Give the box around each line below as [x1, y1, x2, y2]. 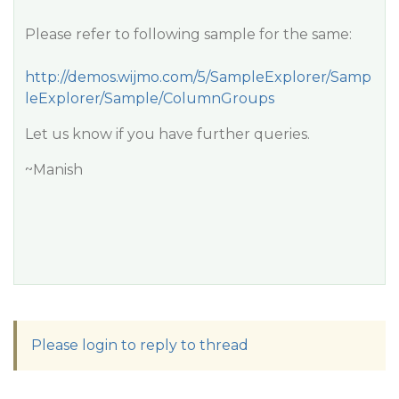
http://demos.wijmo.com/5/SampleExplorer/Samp [25, 69, 371, 85]
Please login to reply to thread [31, 337, 248, 354]
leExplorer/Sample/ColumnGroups [25, 90, 274, 107]
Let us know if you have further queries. [25, 126, 310, 142]
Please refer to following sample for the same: [25, 26, 352, 43]
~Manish [25, 161, 83, 178]
